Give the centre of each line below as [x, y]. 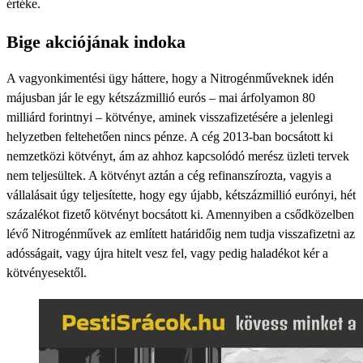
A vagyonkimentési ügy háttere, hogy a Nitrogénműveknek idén [170, 78]
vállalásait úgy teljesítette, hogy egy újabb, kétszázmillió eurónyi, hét [181, 195]
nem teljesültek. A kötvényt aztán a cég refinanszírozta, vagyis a [169, 175]
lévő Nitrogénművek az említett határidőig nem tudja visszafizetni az [181, 234]
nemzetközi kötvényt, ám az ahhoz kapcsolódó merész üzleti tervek [178, 156]
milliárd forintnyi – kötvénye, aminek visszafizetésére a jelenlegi [170, 117]
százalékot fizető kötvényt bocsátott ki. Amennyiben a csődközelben [180, 214]
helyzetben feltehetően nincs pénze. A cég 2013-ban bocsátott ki [170, 137]
